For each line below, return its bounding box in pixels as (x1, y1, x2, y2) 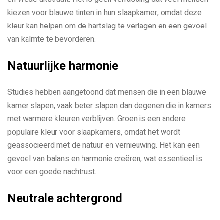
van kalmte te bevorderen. (7, 33, 96, 46)
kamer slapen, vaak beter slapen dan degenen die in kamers (7, 100, 211, 112)
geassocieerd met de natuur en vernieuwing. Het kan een (7, 139, 200, 152)
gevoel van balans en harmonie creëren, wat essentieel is (7, 153, 202, 165)
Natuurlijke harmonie (7, 59, 118, 73)
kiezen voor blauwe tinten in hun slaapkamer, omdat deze (7, 7, 202, 19)
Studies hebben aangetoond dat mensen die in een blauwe (7, 86, 206, 99)
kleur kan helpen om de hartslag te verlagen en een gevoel (7, 20, 207, 32)
